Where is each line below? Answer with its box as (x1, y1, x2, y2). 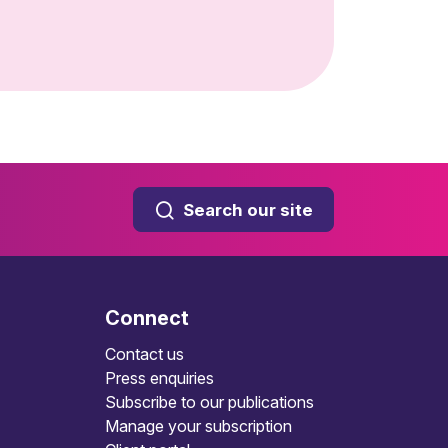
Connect (104, 306, 189, 330)
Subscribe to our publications (104, 392, 314, 412)
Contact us (104, 344, 184, 364)
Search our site (183, 200, 313, 220)
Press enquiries (104, 368, 214, 388)
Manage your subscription (104, 416, 292, 436)
